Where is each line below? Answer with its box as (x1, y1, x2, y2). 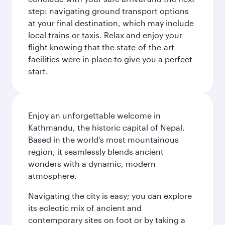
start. (28, 66, 48, 76)
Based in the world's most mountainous (28, 135, 179, 144)
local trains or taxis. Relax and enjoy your (28, 30, 182, 40)
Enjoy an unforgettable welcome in (28, 110, 161, 120)
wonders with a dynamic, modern (28, 159, 156, 168)
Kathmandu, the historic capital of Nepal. (28, 123, 185, 132)
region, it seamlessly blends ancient (28, 147, 164, 156)
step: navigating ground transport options (28, 6, 189, 16)
